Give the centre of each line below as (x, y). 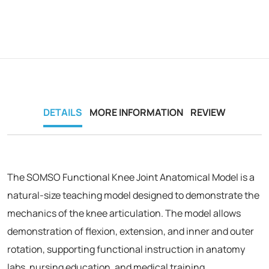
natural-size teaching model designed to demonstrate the (133, 195)
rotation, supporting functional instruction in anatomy (126, 249)
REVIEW (208, 112)
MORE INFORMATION (136, 112)
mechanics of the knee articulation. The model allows (124, 213)
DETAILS (63, 112)
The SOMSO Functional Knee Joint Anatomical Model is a (131, 177)
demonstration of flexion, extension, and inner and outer (131, 231)
